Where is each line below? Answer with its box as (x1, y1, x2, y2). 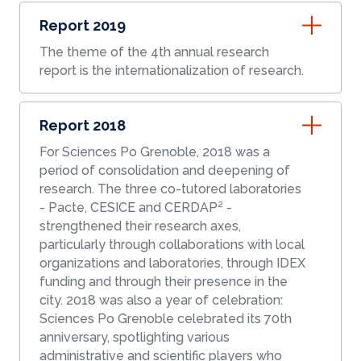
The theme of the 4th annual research (39, 44, 269, 60)
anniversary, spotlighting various (39, 330, 230, 346)
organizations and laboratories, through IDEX (39, 255, 305, 272)
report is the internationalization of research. (39, 63, 304, 79)
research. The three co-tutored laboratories (39, 181, 301, 197)
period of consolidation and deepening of (39, 163, 290, 179)
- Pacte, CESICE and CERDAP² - (39, 200, 232, 216)
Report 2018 (39, 117, 126, 135)
